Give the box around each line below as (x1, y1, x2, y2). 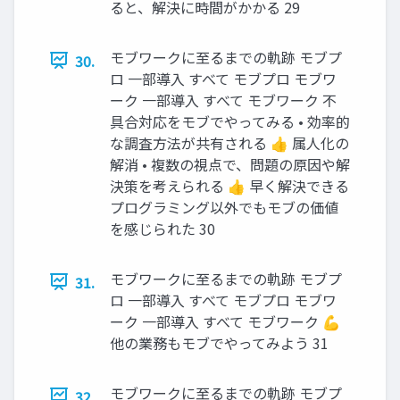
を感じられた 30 (110, 217, 215, 239)
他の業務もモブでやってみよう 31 (110, 331, 329, 354)
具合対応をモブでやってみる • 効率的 (110, 110, 350, 132)
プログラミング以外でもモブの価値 (110, 196, 338, 218)
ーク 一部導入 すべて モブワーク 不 (110, 88, 337, 111)
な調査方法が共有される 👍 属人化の (110, 131, 349, 154)
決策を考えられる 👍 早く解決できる (110, 174, 349, 196)
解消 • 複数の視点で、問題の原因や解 (110, 153, 350, 175)
